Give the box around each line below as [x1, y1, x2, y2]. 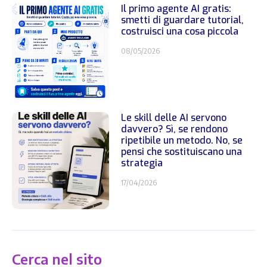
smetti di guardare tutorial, [121, 13, 244, 26]
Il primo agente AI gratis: [121, 2, 232, 15]
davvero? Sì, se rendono [121, 122, 228, 135]
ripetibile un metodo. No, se [121, 133, 243, 147]
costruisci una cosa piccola [121, 24, 239, 38]
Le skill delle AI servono [121, 111, 227, 124]
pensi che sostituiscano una [121, 145, 243, 158]
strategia [121, 156, 163, 169]
